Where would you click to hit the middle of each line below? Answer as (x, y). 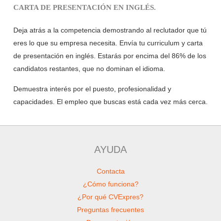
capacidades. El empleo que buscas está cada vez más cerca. (110, 102)
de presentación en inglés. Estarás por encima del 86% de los (110, 56)
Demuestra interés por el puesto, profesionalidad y (92, 89)
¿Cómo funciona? (110, 184)
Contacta (110, 171)
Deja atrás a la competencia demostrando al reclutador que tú (110, 30)
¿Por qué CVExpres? (110, 197)
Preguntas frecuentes (110, 209)
